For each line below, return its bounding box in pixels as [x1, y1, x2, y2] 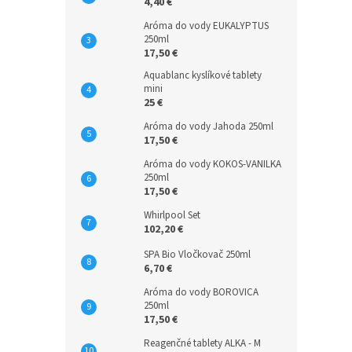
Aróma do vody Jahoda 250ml [144, 119, 273, 134]
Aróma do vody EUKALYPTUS [144, 19, 269, 33]
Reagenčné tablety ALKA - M [144, 336, 261, 350]
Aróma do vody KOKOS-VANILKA [144, 157, 281, 171]
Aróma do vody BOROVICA [144, 285, 258, 299]
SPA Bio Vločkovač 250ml [144, 247, 251, 262]
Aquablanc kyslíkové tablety [144, 68, 262, 82]
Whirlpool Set [144, 208, 200, 222]
